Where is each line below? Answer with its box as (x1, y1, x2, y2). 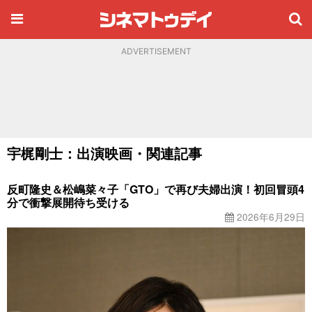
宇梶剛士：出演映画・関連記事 (7, 143, 202, 163)
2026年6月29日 (234, 210, 305, 224)
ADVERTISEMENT (120, 46, 192, 56)
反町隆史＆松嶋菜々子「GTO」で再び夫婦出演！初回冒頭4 (7, 181, 304, 197)
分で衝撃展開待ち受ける (7, 194, 130, 210)
